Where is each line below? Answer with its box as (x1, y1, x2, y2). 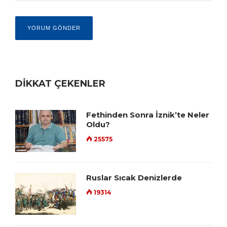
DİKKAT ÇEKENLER (15, 78, 105, 90)
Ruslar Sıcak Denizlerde (86, 173, 182, 183)
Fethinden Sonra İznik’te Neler (86, 110, 209, 120)
